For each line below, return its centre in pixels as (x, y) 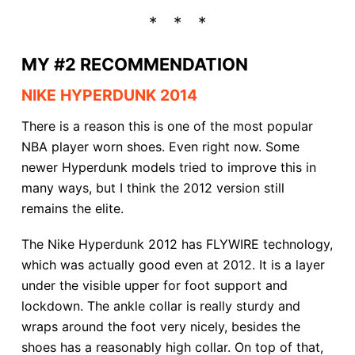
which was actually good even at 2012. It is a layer (173, 264)
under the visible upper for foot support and (154, 285)
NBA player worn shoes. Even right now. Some (160, 147)
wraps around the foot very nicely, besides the (160, 326)
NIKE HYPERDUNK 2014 (109, 95)
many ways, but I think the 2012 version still (153, 188)
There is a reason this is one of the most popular (167, 126)
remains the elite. (72, 209)
